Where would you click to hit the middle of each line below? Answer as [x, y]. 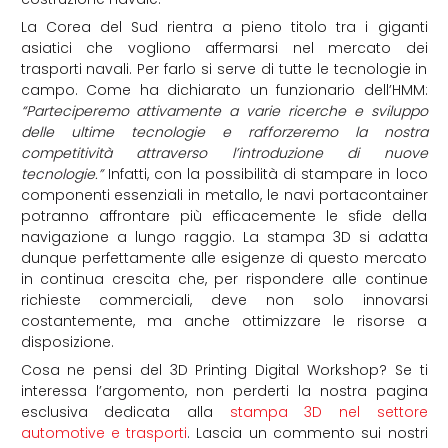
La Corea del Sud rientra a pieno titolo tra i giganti [224, 27]
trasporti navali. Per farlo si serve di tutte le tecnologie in [224, 69]
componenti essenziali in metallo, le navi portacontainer [224, 195]
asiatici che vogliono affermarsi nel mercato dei [224, 48]
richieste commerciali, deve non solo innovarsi [224, 300]
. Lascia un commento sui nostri [307, 433]
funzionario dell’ [334, 90]
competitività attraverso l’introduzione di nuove [224, 153]
